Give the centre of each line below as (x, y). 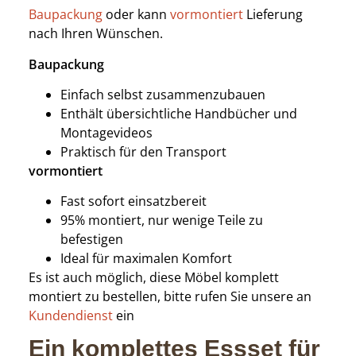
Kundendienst (70, 316)
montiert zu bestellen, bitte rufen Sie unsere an (170, 297)
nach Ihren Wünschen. (95, 34)
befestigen (91, 240)
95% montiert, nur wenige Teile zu (161, 221)
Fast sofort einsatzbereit (133, 201)
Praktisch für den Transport (143, 151)
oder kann (136, 15)
